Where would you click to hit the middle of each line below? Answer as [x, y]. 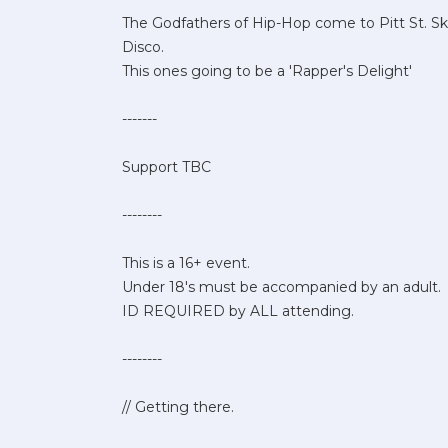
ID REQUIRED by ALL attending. [238, 310]
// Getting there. [178, 406]
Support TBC [166, 166]
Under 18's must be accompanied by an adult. [281, 286]
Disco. [143, 46]
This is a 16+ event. [186, 262]
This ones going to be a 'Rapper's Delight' [267, 70]
